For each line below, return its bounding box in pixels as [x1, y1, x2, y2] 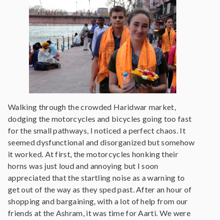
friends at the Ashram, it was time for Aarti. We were [8, 208, 191, 218]
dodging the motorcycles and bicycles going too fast [8, 114, 192, 123]
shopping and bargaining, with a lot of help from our [8, 196, 188, 206]
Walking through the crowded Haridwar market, [8, 102, 176, 111]
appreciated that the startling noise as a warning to [8, 173, 185, 182]
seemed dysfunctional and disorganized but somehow [8, 137, 195, 147]
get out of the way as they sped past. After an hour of [8, 185, 192, 194]
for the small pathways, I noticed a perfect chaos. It [8, 126, 186, 135]
